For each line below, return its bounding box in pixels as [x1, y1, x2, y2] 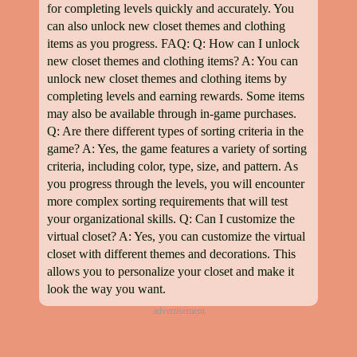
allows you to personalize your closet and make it [47, 265, 294, 278]
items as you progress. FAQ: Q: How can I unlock [47, 37, 300, 50]
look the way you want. [47, 282, 166, 296]
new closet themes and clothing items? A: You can [47, 54, 298, 68]
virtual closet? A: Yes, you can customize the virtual [47, 229, 305, 243]
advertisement [152, 305, 205, 316]
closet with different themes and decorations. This [47, 247, 296, 261]
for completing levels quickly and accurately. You [47, 2, 294, 15]
